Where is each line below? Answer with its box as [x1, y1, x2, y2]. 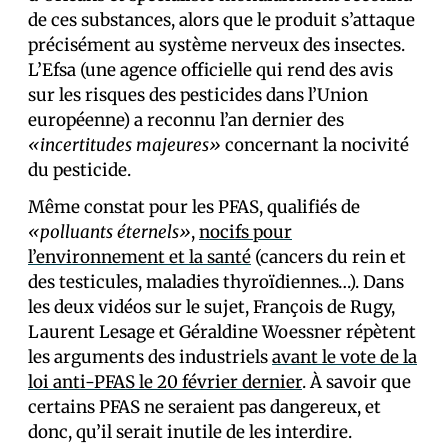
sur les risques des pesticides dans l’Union [28, 84, 368, 107]
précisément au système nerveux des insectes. [28, 34, 405, 57]
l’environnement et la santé [28, 246, 251, 269]
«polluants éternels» [28, 221, 191, 244]
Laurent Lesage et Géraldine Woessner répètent [28, 321, 416, 344]
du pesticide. [28, 159, 131, 182]
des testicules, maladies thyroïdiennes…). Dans [28, 271, 404, 294]
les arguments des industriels [28, 346, 272, 369]
